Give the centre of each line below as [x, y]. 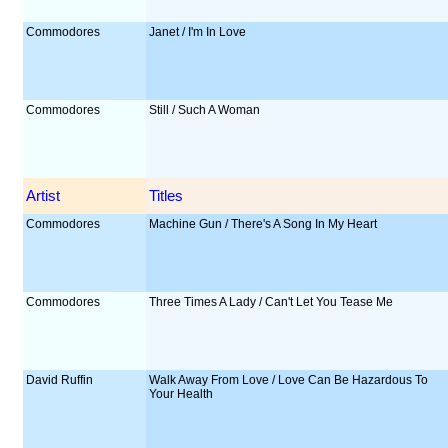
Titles [166, 195]
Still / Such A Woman [205, 110]
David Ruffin [60, 380]
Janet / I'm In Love [198, 32]
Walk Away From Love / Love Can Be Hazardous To [289, 380]
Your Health [181, 394]
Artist [43, 195]
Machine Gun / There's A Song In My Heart [263, 224]
